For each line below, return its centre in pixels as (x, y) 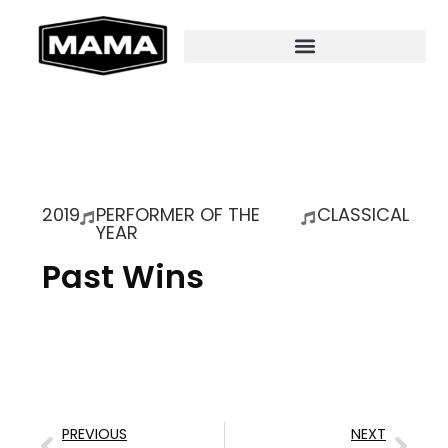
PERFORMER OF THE (178, 214)
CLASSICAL (363, 214)
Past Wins (123, 276)
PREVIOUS (94, 434)
